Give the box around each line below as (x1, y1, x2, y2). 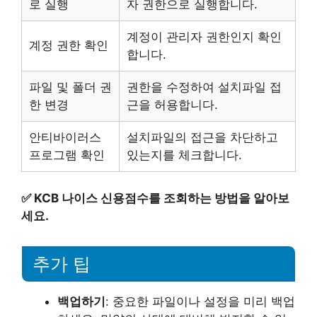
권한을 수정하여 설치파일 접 (127, 79, 282, 94)
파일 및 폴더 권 (29, 79, 112, 94)
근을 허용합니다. (127, 97, 218, 112)
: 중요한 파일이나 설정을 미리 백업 (105, 294, 295, 309)
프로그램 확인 (29, 147, 105, 162)
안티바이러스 (29, 129, 101, 144)
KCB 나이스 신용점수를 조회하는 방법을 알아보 (34, 191, 289, 206)
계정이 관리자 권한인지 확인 (127, 29, 282, 44)
